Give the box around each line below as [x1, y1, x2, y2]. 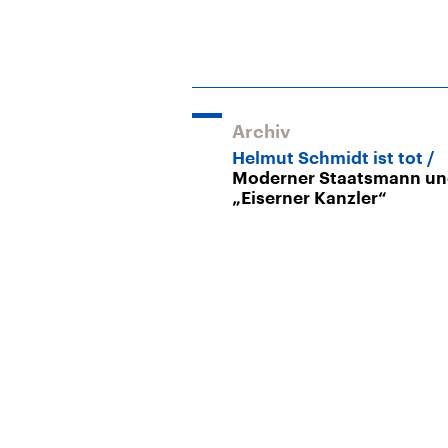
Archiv [232, 122, 291, 141]
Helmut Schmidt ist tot [232, 149, 427, 167]
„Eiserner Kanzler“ [232, 189, 387, 207]
